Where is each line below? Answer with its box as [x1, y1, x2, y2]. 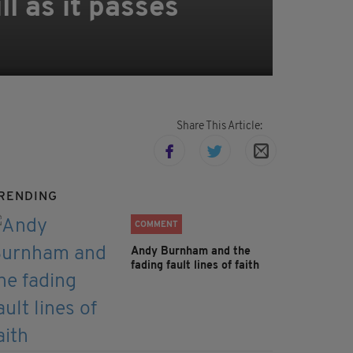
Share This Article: [176, 121, 262, 133]
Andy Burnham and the [131, 246, 251, 258]
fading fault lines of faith [131, 260, 259, 273]
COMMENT [135, 221, 178, 230]
